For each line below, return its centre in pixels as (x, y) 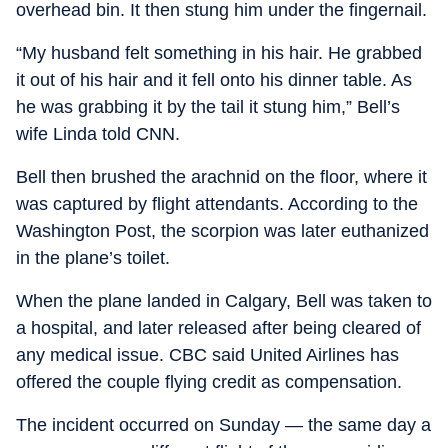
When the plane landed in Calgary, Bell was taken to (224, 301)
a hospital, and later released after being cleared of (218, 328)
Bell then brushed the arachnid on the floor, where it (221, 177)
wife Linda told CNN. (98, 134)
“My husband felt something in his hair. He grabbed (219, 53)
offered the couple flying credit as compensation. (209, 382)
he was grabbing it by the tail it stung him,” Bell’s (208, 107)
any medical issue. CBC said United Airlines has (207, 355)
